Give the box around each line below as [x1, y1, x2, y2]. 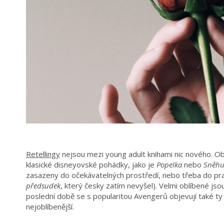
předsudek [26, 180, 60, 191]
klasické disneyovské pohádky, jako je [26, 159, 156, 170]
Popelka [156, 159, 182, 170]
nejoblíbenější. [26, 201, 74, 212]
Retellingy [26, 149, 60, 159]
